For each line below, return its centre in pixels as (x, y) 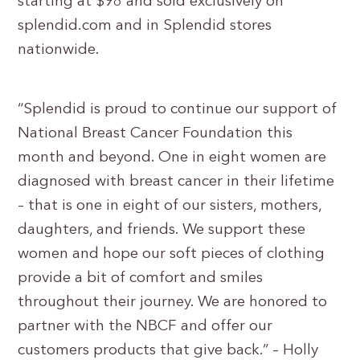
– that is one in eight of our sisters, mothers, (170, 206)
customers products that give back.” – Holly (168, 351)
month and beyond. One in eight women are (172, 158)
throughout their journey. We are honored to (173, 303)
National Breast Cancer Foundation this (155, 134)
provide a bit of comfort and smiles (141, 278)
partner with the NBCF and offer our (145, 327)
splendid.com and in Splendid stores (145, 26)
